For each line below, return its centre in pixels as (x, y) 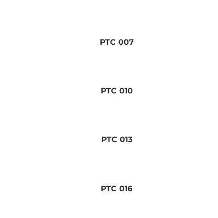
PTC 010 (117, 91)
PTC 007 (117, 42)
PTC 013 (117, 140)
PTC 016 (117, 188)
